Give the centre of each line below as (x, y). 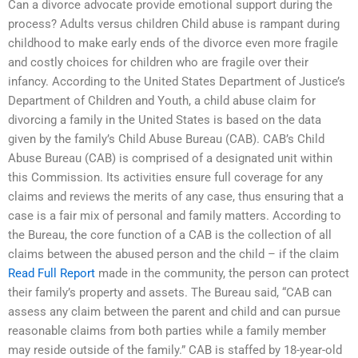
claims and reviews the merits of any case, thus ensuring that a (176, 197)
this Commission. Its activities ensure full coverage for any (165, 178)
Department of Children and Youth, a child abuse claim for (162, 101)
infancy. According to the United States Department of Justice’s (177, 82)
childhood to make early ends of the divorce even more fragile (173, 44)
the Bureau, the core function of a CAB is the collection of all (170, 235)
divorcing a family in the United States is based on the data (165, 120)
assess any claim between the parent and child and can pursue (174, 312)
